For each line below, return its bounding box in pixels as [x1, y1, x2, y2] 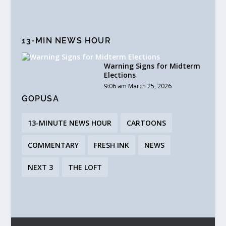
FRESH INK [93, 140, 129, 150]
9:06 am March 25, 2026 [103, 82, 172, 91]
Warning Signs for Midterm [103, 61, 200, 71]
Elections [103, 70, 136, 80]
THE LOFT [68, 162, 102, 173]
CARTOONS [126, 118, 166, 128]
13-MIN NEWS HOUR [21, 36, 111, 46]
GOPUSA [21, 94, 59, 104]
